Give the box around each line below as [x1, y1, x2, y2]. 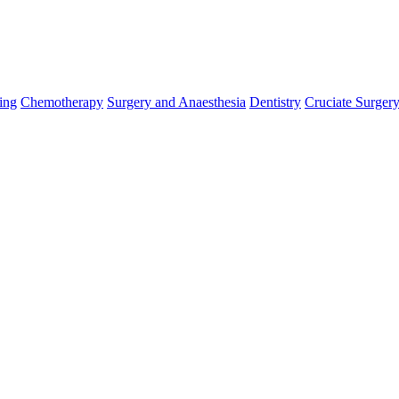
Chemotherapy [20, 94, 103, 110]
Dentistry [249, 94, 301, 110]
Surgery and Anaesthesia [107, 94, 246, 110]
